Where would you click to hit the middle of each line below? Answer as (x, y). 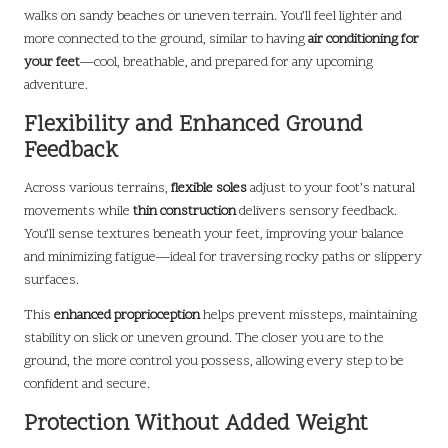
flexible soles (209, 188)
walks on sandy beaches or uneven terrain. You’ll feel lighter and (213, 16)
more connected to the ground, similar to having (166, 39)
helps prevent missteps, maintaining (308, 315)
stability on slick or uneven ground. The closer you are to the (204, 338)
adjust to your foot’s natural (331, 188)
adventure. (56, 85)
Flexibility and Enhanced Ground (193, 125)
